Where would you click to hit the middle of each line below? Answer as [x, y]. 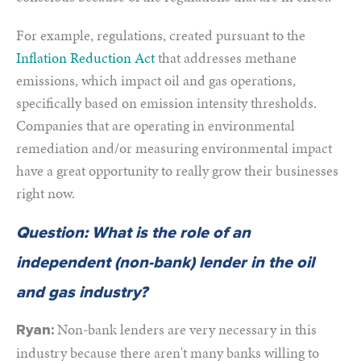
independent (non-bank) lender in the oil [165, 263]
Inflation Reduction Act [85, 58]
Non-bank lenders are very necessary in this [185, 329]
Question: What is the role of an [133, 233]
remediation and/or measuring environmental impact [174, 148]
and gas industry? [82, 293]
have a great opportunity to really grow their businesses [177, 170]
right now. [46, 193]
